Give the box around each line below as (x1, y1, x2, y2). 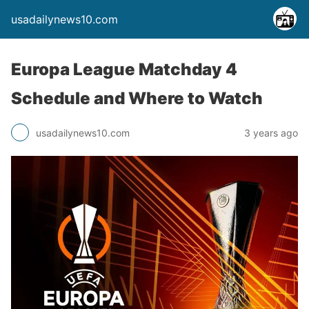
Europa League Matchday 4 (11, 59, 237, 79)
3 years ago (244, 126, 298, 139)
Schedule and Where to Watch (11, 88, 263, 108)
